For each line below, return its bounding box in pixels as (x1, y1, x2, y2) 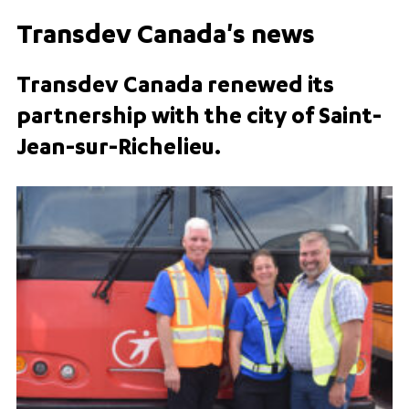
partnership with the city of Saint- (16, 106, 382, 132)
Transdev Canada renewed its (16, 75, 334, 101)
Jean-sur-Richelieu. (16, 137, 221, 163)
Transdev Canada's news (16, 22, 315, 52)
